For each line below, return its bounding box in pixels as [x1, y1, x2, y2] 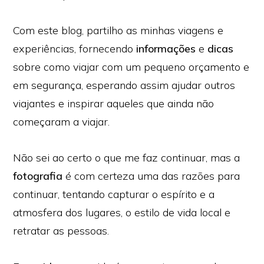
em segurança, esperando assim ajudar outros [13, 78, 236, 92]
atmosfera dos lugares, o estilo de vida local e [13, 206, 231, 219]
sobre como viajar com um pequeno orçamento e [13, 60, 250, 74]
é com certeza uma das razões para [62, 169, 240, 183]
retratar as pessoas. [13, 224, 110, 237]
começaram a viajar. [13, 115, 110, 128]
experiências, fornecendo [13, 42, 137, 55]
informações [136, 42, 196, 55]
